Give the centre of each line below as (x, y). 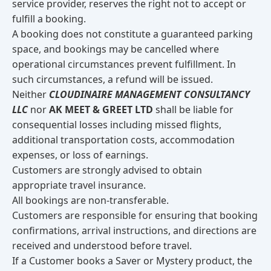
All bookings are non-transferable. (90, 200)
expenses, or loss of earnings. (80, 155)
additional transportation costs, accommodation (123, 140)
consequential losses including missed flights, (117, 125)
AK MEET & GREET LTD (101, 109)
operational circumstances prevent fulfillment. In (124, 64)
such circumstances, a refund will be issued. (113, 79)
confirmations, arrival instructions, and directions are (134, 230)
